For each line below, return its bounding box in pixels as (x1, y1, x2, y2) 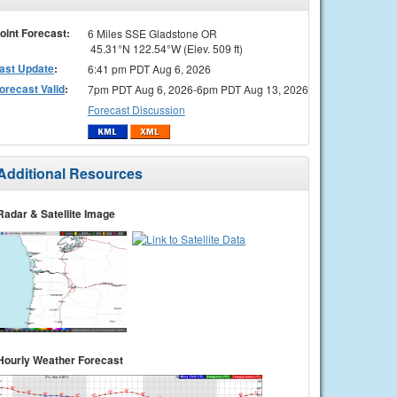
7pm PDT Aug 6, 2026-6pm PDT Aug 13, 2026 (87, 81, 308, 97)
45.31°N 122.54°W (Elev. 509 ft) (87, 40, 243, 56)
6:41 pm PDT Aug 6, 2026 (87, 60, 211, 76)
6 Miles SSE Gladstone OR (87, 25, 217, 41)
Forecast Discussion (87, 101, 185, 117)
